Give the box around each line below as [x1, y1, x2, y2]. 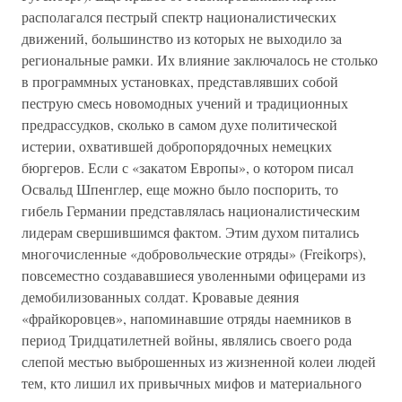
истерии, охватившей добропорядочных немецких [22, 136, 332, 155]
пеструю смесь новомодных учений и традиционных [22, 93, 348, 112]
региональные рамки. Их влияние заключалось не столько [22, 50, 378, 69]
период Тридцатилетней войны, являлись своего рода [22, 330, 352, 349]
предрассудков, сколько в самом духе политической [22, 115, 337, 134]
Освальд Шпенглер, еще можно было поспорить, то [22, 179, 338, 198]
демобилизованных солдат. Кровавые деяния [22, 287, 299, 306]
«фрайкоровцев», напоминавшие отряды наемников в [22, 309, 352, 328]
